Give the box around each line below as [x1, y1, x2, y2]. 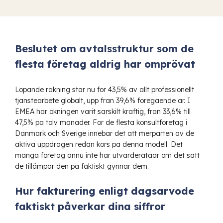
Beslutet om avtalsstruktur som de [15, 42, 194, 55]
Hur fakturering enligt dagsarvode [15, 184, 194, 197]
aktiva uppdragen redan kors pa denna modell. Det [15, 139, 183, 149]
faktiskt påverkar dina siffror [15, 200, 165, 213]
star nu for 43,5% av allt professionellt [70, 85, 194, 94]
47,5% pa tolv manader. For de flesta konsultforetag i [15, 117, 187, 127]
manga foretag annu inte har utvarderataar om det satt [15, 150, 200, 160]
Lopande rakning [15, 85, 70, 94]
